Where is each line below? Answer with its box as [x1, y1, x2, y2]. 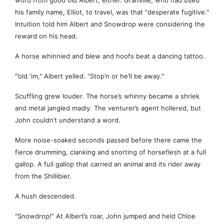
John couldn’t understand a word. [15, 116, 120, 124]
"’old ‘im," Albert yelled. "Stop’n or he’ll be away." [15, 72, 164, 80]
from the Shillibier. [15, 172, 71, 180]
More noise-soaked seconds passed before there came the [15, 136, 202, 144]
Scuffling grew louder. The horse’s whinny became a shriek [15, 92, 199, 100]
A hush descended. [15, 192, 76, 200]
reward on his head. [15, 32, 77, 40]
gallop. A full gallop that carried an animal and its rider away [15, 160, 200, 168]
